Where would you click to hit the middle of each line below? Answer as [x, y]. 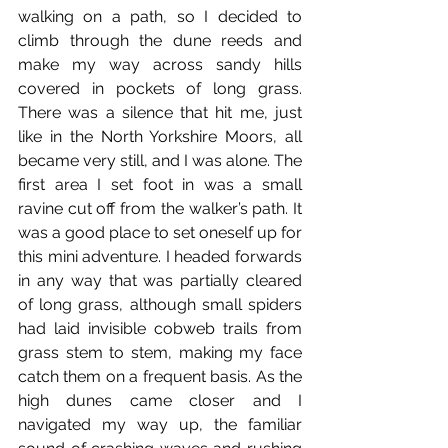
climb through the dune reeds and [160, 40]
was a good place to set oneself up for [160, 232]
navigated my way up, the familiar [160, 424]
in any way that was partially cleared [160, 280]
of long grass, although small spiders [160, 304]
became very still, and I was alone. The [160, 160]
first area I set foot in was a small [160, 184]
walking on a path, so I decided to [160, 16]
